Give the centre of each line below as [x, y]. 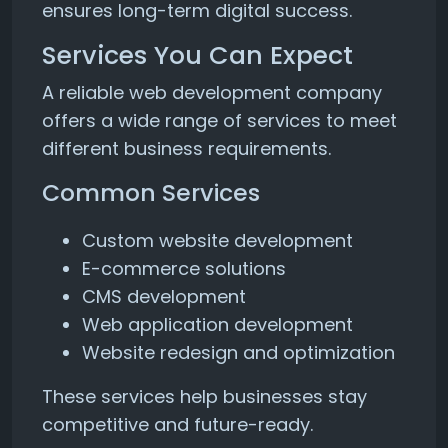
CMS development [164, 296]
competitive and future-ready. [177, 424]
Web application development [217, 324]
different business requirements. [186, 148]
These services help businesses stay [204, 396]
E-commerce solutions [184, 268]
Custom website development [217, 240]
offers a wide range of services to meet [219, 120]
